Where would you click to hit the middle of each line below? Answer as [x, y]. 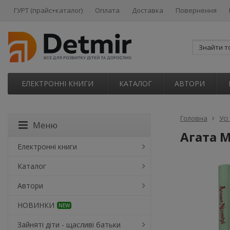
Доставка [148, 10]
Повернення [196, 10]
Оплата [107, 10]
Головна [194, 118]
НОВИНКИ [36, 205]
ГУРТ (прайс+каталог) [48, 10]
